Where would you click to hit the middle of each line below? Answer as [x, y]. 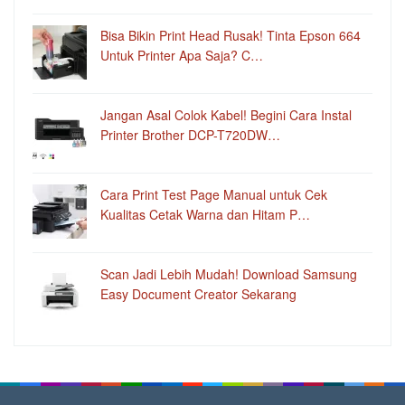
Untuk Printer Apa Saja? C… [182, 55]
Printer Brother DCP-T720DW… [190, 134]
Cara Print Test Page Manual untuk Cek [214, 194]
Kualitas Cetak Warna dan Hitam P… [205, 214]
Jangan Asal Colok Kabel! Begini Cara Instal [226, 114]
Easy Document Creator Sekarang [198, 293]
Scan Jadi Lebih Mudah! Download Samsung [229, 273]
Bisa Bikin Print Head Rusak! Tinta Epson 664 [231, 35]
